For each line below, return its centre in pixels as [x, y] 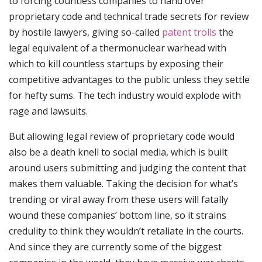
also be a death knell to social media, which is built [118, 152]
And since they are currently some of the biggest [115, 247]
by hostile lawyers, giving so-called [85, 32]
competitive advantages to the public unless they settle [129, 80]
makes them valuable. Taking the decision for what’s [123, 184]
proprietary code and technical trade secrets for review [129, 17]
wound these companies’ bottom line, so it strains [118, 216]
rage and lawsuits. [48, 111]
